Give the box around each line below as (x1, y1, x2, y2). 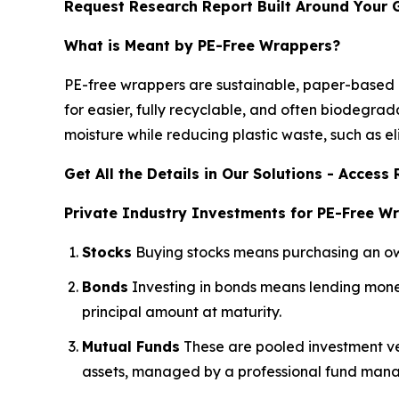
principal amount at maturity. (82, 303, 281, 322)
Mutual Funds (82, 337, 180, 355)
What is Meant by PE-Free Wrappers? (64, 37, 340, 55)
